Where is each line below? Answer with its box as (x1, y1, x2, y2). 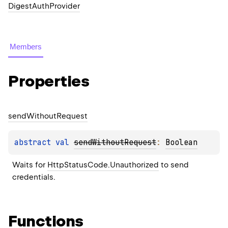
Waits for (12, 160, 47, 169)
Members (10, 42, 42, 51)
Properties (8, 72, 89, 91)
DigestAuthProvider (8, 2, 80, 11)
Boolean (165, 137, 197, 148)
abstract (14, 137, 55, 148)
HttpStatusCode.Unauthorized (47, 160, 159, 169)
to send (159, 160, 189, 169)
